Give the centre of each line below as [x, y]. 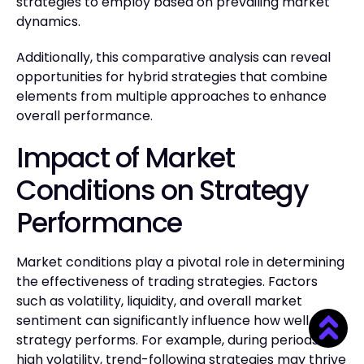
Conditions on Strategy [162, 190]
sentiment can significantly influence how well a [168, 320]
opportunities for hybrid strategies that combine [172, 76]
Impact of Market [125, 158]
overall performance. [84, 115]
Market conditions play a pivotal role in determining [180, 262]
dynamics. [48, 21]
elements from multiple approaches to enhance [171, 96]
